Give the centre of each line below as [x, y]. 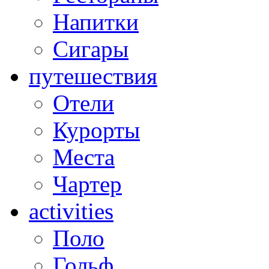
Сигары [91, 49]
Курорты [96, 130]
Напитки [96, 22]
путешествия [93, 76]
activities [71, 211]
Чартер [87, 184]
